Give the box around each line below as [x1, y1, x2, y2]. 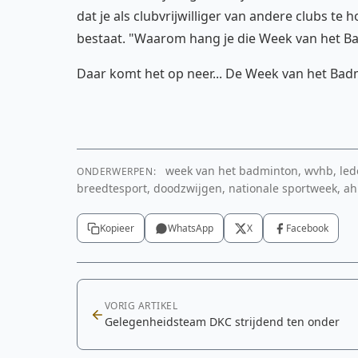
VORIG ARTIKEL [105, 299, 178, 312]
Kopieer [100, 221, 134, 235]
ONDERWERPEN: [77, 165, 157, 178]
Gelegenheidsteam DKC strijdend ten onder [105, 314, 340, 329]
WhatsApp [168, 221, 213, 235]
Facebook [286, 221, 328, 235]
